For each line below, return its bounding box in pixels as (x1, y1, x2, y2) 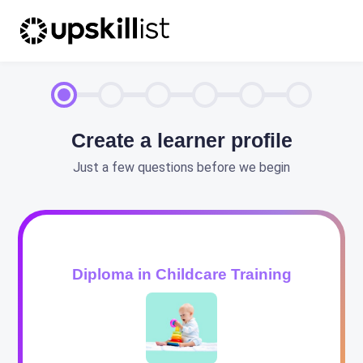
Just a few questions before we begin (73, 160, 290, 175)
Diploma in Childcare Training (71, 266, 292, 283)
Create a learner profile (70, 129, 293, 152)
